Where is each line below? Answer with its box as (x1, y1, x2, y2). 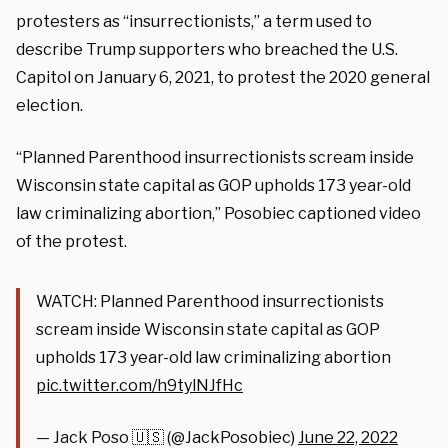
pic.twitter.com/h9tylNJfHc (36, 375, 243, 395)
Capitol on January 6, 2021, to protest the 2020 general (16, 67, 430, 87)
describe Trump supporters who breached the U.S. (16, 39, 398, 59)
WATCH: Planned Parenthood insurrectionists (36, 291, 384, 311)
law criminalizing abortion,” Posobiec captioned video (16, 203, 421, 223)
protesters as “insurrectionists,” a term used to (16, 11, 372, 31)
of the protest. (16, 231, 127, 251)
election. (16, 95, 83, 115)
